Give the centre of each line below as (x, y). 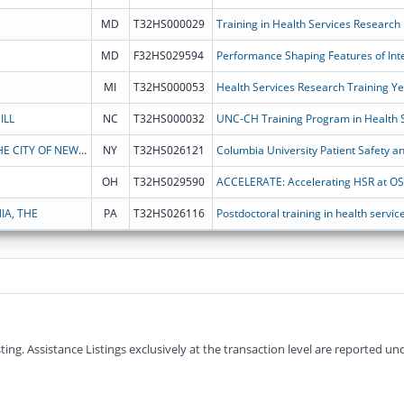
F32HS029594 (168, 55)
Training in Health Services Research (308, 23)
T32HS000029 (169, 23)
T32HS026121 (169, 150)
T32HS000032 (169, 118)
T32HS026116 (169, 213)
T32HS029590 (169, 181)
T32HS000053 (169, 87)
